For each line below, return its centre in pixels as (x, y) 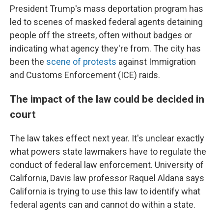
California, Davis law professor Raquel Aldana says (107, 178)
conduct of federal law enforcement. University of (107, 165)
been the (28, 62)
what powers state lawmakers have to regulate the (108, 151)
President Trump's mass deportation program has (107, 9)
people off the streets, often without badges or (101, 35)
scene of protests (81, 62)
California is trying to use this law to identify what (105, 191)
